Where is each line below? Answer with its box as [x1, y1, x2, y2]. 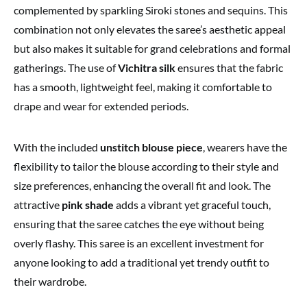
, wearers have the [203, 140, 287, 154]
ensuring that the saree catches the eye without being [14, 217, 264, 231]
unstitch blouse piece [100, 140, 203, 154]
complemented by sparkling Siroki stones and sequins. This [14, 3, 288, 17]
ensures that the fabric [175, 61, 283, 75]
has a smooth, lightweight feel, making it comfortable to [14, 80, 272, 94]
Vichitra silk [118, 61, 175, 75]
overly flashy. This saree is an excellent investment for [14, 236, 264, 250]
